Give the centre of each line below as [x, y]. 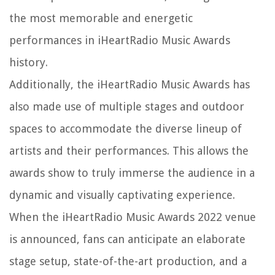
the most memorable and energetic [101, 18]
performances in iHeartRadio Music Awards [120, 40]
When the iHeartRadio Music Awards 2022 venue [133, 217]
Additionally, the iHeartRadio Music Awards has [130, 84]
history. [29, 62]
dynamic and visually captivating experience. [122, 195]
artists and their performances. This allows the [129, 150]
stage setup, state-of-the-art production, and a [128, 261]
